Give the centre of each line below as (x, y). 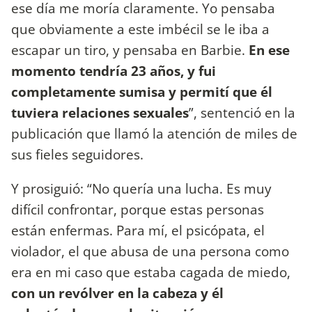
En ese (269, 49)
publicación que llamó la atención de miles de (154, 133)
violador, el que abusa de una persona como (150, 251)
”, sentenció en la (242, 112)
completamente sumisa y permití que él (142, 91)
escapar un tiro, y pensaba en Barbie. (130, 49)
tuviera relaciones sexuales (100, 112)
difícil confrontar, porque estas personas (138, 209)
